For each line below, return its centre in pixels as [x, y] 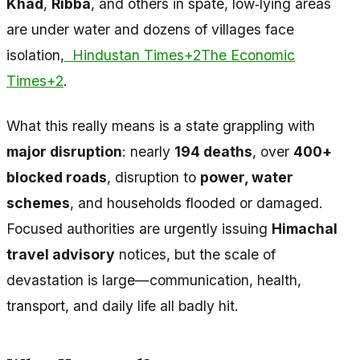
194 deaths [213, 152]
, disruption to [153, 178]
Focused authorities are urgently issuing [139, 229]
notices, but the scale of [195, 255]
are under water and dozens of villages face [150, 30]
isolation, [35, 55]
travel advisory [61, 255]
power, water [247, 178]
